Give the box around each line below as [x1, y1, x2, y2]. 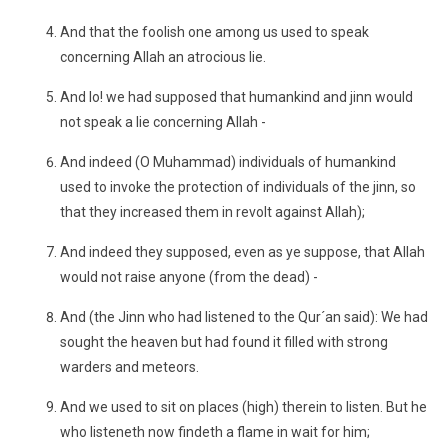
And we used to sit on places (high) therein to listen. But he [60, 399, 427, 415]
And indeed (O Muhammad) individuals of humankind [60, 154, 396, 170]
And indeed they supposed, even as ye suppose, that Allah [60, 244, 425, 260]
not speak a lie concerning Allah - [60, 114, 266, 130]
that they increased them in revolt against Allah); [60, 204, 365, 220]
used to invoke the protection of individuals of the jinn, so [60, 179, 416, 195]
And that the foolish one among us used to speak [60, 24, 369, 40]
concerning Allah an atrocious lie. [60, 49, 266, 65]
